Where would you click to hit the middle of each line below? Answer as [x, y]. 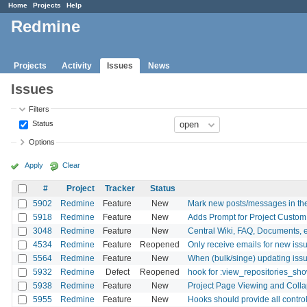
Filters [39, 109]
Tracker [120, 188]
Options [42, 142]
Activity [77, 65]
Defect [117, 272]
